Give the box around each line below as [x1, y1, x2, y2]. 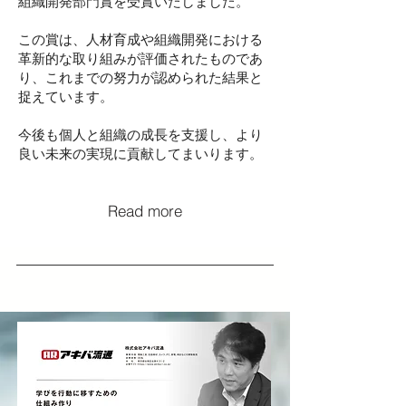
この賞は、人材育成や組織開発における [18, 31, 263, 48]
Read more [108, 200, 182, 220]
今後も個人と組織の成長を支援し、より [18, 126, 263, 143]
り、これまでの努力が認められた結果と [18, 69, 263, 86]
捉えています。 [18, 88, 113, 105]
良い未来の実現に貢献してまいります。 [18, 145, 263, 162]
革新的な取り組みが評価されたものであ [18, 50, 263, 67]
